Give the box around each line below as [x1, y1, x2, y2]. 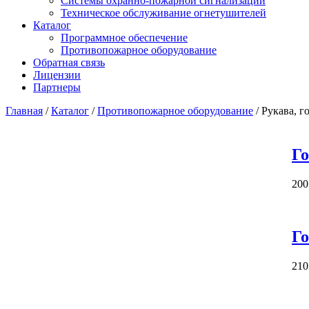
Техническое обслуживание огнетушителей [61, 7, 266, 19]
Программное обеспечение [61, 32, 188, 43]
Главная [6, 105, 43, 117]
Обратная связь [33, 57, 105, 68]
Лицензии [33, 69, 81, 81]
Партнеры [33, 81, 81, 93]
